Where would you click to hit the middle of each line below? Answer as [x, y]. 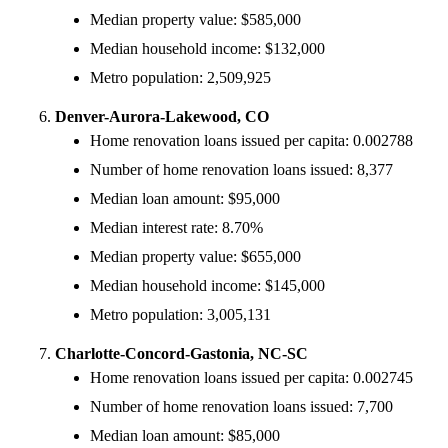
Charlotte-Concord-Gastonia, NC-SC [181, 353]
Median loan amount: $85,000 [185, 435]
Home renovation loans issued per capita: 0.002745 [251, 377]
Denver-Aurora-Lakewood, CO [162, 116]
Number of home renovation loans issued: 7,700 [241, 406]
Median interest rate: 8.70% [176, 227]
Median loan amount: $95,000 [185, 198]
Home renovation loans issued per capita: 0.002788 [251, 140]
